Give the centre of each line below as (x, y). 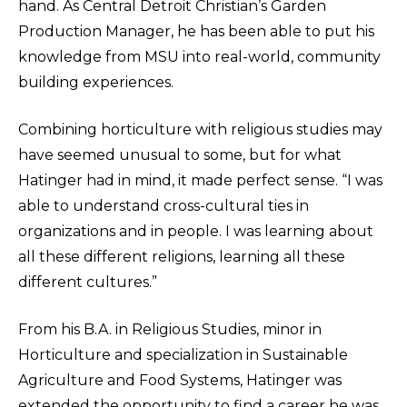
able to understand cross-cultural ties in (164, 206)
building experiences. (98, 82)
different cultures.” (88, 282)
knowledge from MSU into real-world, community (199, 57)
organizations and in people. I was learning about (196, 231)
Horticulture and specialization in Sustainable (183, 355)
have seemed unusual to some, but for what (180, 155)
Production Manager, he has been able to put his (196, 31)
